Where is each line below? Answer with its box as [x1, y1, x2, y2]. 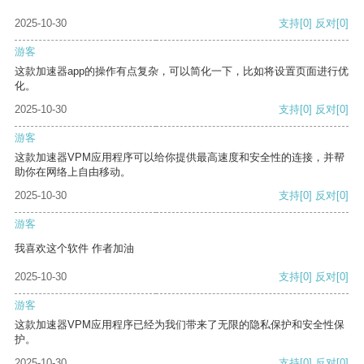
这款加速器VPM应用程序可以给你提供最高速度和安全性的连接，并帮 [15, 151, 344, 164]
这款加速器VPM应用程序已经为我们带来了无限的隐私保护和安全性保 [15, 318, 344, 331]
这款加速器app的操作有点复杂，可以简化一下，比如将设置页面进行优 [15, 65, 349, 78]
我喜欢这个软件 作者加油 [15, 242, 134, 255]
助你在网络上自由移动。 [15, 166, 131, 179]
